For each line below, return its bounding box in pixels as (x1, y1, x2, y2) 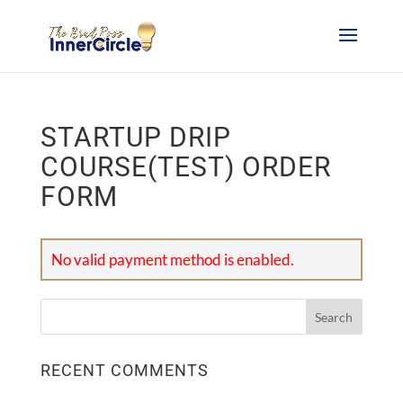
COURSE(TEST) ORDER (40, 151, 331, 183)
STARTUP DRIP (40, 121, 231, 153)
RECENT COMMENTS (40, 361, 209, 380)
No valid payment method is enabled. (50, 250, 294, 269)
